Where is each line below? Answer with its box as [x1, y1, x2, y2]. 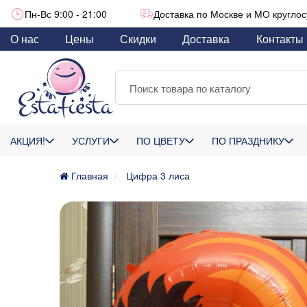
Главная [69, 169, 108, 182]
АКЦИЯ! [10, 134, 45, 147]
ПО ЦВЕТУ [136, 134, 186, 147]
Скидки [120, 31, 157, 47]
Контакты [256, 31, 304, 47]
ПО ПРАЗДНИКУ [212, 134, 285, 147]
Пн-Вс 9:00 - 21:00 [25, 7, 107, 21]
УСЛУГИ [72, 134, 110, 147]
